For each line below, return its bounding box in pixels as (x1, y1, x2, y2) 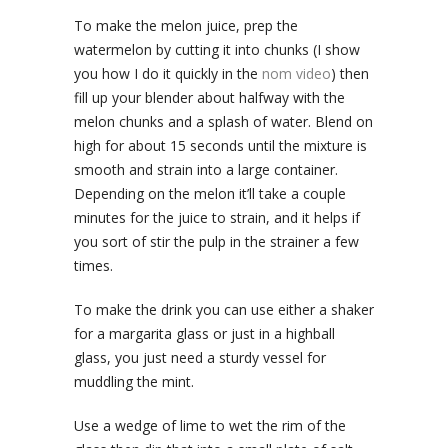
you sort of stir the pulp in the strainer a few (74, 232, 359, 252)
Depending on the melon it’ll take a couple (74, 184, 346, 204)
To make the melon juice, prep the (74, 16, 298, 36)
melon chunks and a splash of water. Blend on (74, 112, 373, 132)
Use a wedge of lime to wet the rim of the (74, 416, 346, 436)
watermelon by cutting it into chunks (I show (74, 40, 360, 60)
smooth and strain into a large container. (74, 160, 338, 180)
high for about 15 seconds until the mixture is (74, 136, 367, 156)
